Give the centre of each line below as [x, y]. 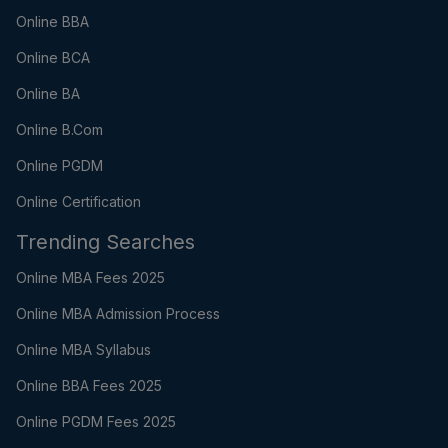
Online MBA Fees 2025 [90, 278]
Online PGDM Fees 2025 [96, 422]
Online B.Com [59, 130]
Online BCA [53, 58]
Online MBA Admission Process [118, 314]
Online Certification [78, 202]
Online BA [48, 94]
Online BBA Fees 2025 [89, 386]
